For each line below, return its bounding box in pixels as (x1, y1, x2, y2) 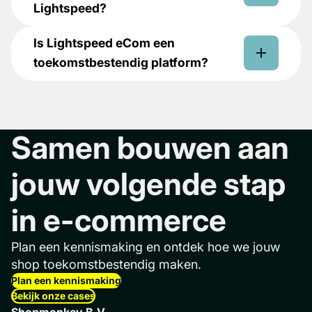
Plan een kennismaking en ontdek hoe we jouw (11, 239, 280, 254)
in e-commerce (11, 201, 226, 239)
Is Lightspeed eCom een (33, 36, 175, 51)
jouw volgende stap (11, 164, 286, 203)
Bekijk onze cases (11, 289, 95, 302)
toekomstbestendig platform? (33, 55, 208, 70)
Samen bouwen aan (11, 128, 289, 166)
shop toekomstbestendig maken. (11, 256, 201, 272)
